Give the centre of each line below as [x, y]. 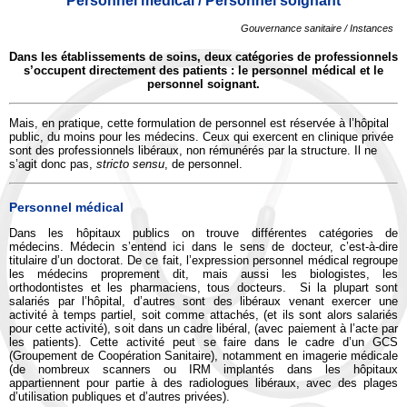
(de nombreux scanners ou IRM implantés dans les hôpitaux [203, 369]
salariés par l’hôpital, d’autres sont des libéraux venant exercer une [203, 301]
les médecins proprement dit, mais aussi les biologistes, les [203, 273]
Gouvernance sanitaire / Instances [317, 28]
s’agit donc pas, [53, 164]
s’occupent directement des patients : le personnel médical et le [203, 70]
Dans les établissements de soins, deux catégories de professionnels [203, 57]
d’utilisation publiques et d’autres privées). [119, 396]
